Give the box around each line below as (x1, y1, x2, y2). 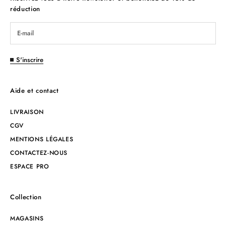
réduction (10, 4, 40, 14)
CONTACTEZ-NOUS (10, 148, 68, 157)
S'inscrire (16, 54, 43, 65)
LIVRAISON (10, 107, 44, 117)
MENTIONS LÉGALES (10, 134, 74, 144)
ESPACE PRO (10, 161, 49, 171)
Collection (10, 192, 42, 202)
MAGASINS (10, 213, 44, 223)
